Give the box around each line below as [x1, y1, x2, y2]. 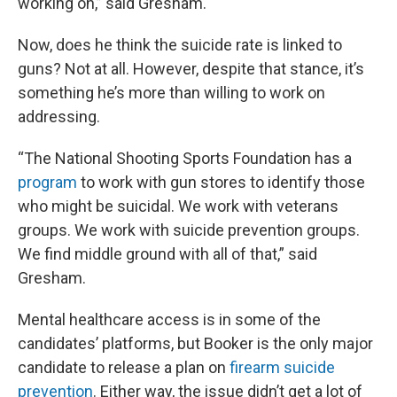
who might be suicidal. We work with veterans [18, 197, 339, 216]
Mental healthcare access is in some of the [18, 310, 321, 330]
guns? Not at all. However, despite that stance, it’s [18, 59, 364, 79]
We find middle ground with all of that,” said [18, 245, 317, 264]
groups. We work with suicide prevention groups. [18, 221, 360, 240]
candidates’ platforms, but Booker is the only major [18, 334, 373, 354]
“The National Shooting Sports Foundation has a [18, 149, 352, 168]
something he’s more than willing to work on [18, 83, 325, 103]
